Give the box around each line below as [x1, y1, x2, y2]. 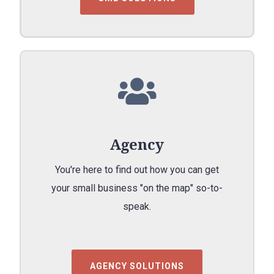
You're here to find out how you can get [55, 163, 219, 176]
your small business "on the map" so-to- [51, 182, 223, 194]
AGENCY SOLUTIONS [90, 261, 184, 271]
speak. [123, 200, 151, 212]
